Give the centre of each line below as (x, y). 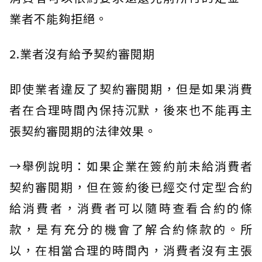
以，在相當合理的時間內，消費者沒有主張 (131, 250)
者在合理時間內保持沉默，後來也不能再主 (131, 109)
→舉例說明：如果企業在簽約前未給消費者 (131, 166)
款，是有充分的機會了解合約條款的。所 (131, 229)
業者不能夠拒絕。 (58, 18)
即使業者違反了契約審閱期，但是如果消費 (131, 88)
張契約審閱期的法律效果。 (83, 130)
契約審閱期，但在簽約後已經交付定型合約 (131, 187)
